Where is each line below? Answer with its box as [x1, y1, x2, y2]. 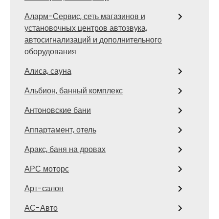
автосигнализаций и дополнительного [24, 34, 162, 45]
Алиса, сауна [24, 66, 71, 77]
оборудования [24, 46, 76, 57]
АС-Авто [24, 202, 58, 214]
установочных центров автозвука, [24, 22, 147, 34]
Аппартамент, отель [24, 124, 96, 135]
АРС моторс [24, 163, 69, 175]
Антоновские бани [24, 105, 91, 116]
